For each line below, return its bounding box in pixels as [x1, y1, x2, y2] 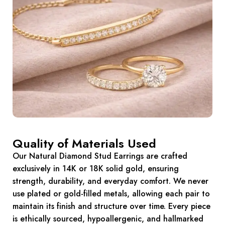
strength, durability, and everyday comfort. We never [13, 175, 208, 187]
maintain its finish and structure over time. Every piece [13, 200, 210, 212]
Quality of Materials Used [13, 135, 156, 153]
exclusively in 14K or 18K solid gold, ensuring [13, 163, 179, 175]
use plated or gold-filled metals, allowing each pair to [13, 188, 210, 200]
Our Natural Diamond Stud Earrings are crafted [13, 150, 187, 162]
